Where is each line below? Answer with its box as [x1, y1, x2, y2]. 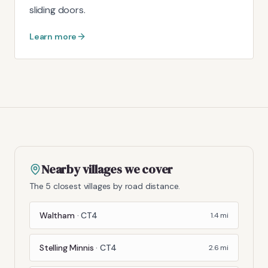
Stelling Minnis [39, 242, 94, 253]
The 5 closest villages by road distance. [29, 180, 181, 191]
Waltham [39, 209, 75, 221]
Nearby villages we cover [41, 160, 173, 178]
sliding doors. [29, 3, 86, 16]
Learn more [29, 31, 77, 42]
